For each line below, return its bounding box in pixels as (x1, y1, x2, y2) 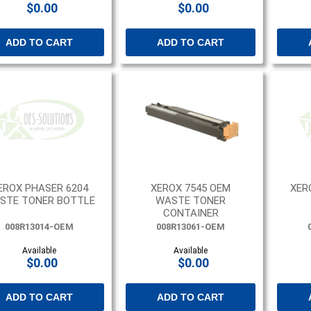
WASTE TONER (155, 194, 226, 207)
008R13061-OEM (156, 221, 226, 232)
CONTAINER (162, 206, 219, 219)
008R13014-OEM (5, 221, 74, 232)
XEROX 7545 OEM (151, 181, 231, 194)
